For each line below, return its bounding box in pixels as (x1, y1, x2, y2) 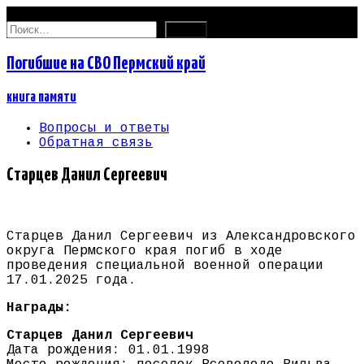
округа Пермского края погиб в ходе (6, 244, 283, 259)
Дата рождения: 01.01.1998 (6, 343, 210, 358)
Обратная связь (39, 135, 153, 150)
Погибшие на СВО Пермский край (6, 54, 206, 73)
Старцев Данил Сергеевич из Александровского (6, 229, 356, 245)
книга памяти (6, 89, 76, 105)
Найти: (6, 20, 54, 35)
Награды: (6, 301, 71, 316)
